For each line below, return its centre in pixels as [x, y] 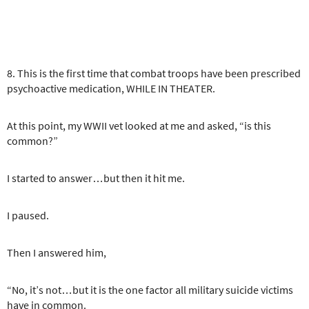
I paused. [28, 215]
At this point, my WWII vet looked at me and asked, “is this [139, 125]
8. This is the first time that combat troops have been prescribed [154, 73]
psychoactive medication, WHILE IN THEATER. [111, 88]
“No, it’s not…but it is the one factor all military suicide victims [150, 289]
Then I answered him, [57, 252]
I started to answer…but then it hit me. [96, 178]
